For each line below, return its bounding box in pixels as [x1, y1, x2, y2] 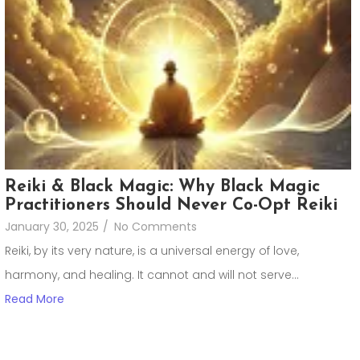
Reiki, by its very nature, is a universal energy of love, [5, 242, 299, 259]
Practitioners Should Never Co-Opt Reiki [5, 196, 337, 214]
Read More [5, 291, 64, 308]
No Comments [114, 218, 197, 235]
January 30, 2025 [5, 218, 99, 235]
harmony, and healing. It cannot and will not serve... [5, 266, 299, 283]
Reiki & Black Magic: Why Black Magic [5, 178, 320, 195]
